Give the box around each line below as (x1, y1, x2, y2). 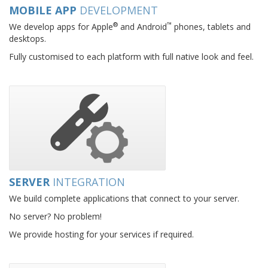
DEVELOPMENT (80, 2, 158, 17)
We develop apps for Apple (9, 20, 113, 32)
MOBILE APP (9, 2, 80, 17)
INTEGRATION (53, 174, 125, 189)
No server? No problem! (9, 210, 102, 222)
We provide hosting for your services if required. (9, 228, 194, 240)
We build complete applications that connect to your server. (9, 192, 239, 204)
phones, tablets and (172, 20, 251, 32)
